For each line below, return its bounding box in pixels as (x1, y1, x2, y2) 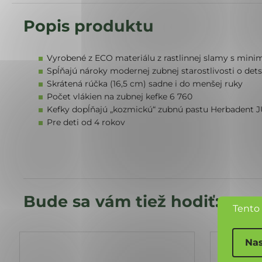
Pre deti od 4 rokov (47, 116, 125, 127)
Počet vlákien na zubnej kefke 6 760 (47, 91, 192, 102)
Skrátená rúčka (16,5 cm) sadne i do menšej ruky (47, 78, 243, 89)
